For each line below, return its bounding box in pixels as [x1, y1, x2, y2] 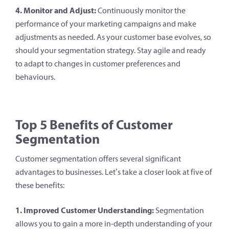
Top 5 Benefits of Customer [15, 116, 173, 133]
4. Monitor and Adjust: [15, 5, 96, 15]
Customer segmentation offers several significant [15, 153, 181, 164]
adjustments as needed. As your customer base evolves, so [15, 32, 211, 42]
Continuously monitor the [96, 5, 186, 15]
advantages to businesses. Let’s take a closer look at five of [15, 167, 212, 177]
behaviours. [15, 72, 55, 82]
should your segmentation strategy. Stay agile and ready [15, 45, 206, 55]
